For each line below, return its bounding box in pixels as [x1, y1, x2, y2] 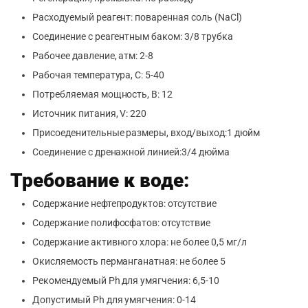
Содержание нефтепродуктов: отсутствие [32, 198, 217, 209]
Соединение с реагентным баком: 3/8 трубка [32, 31, 233, 42]
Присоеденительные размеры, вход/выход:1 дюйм [32, 127, 260, 138]
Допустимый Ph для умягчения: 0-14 [32, 294, 197, 305]
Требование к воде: [10, 169, 189, 192]
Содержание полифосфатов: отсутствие [32, 217, 210, 228]
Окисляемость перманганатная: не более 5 [32, 256, 225, 267]
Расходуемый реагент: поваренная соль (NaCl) [32, 12, 242, 23]
